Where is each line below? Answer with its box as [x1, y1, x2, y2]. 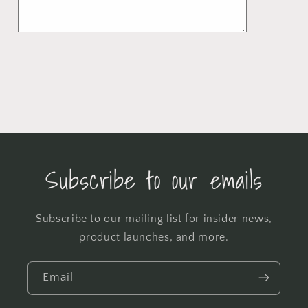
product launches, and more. [79, 231, 229, 243]
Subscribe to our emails [45, 160, 263, 199]
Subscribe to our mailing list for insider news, [36, 212, 272, 225]
